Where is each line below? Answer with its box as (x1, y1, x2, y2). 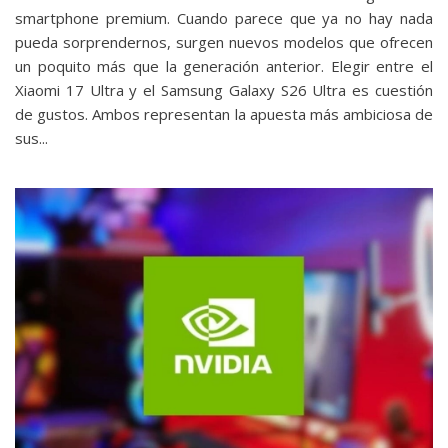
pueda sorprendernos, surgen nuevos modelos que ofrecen (15, 31, 433, 52)
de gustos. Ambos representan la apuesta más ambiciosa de (15, 103, 433, 124)
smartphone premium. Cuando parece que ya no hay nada (15, 7, 433, 28)
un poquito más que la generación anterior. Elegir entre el (15, 55, 433, 76)
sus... (15, 127, 48, 148)
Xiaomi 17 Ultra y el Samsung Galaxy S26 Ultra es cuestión (15, 79, 433, 100)
